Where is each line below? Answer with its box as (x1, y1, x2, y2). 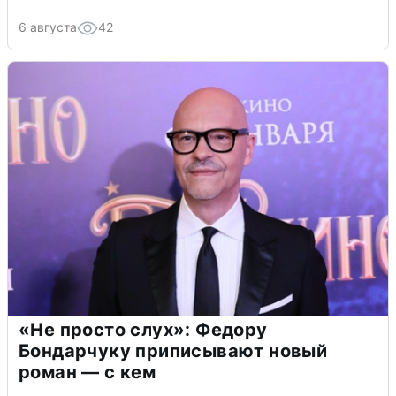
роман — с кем (19, 362, 156, 384)
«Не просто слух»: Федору (19, 319, 268, 341)
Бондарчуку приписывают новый (19, 340, 328, 362)
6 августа (19, 19, 77, 35)
